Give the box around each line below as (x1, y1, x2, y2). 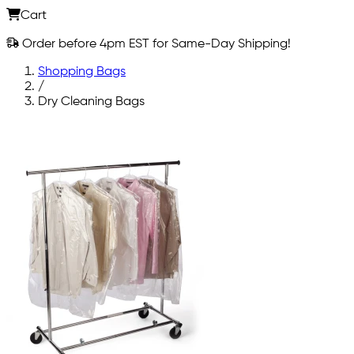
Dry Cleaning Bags (38, 95, 145, 108)
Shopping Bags (38, 65, 126, 78)
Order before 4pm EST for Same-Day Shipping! (19, 37, 291, 51)
